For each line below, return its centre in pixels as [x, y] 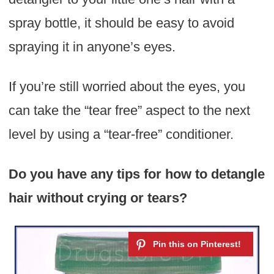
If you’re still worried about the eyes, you [127, 87]
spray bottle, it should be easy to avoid [121, 23]
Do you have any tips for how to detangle [136, 174]
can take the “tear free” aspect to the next [129, 111]
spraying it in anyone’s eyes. [92, 47]
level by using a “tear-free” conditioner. [121, 135]
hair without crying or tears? [99, 198]
